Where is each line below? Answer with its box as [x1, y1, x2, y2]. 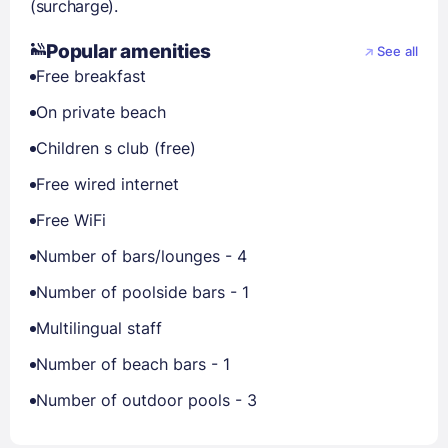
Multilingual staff [36, 318, 162, 338]
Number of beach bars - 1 [36, 354, 230, 374]
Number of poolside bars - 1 [36, 282, 249, 302]
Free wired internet [36, 174, 179, 194]
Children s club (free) [36, 138, 196, 158]
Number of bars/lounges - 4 [36, 246, 247, 266]
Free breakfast [36, 66, 146, 86]
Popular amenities [46, 40, 211, 63]
